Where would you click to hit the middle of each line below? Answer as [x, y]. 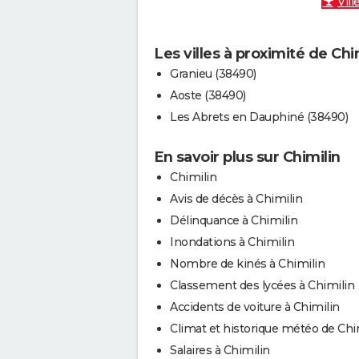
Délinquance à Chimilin [234, 221]
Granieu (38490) [213, 74]
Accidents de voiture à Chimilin [255, 307]
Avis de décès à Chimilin [236, 199]
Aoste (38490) [208, 96]
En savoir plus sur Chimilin [247, 157]
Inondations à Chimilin [232, 242]
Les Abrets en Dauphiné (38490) [259, 117]
